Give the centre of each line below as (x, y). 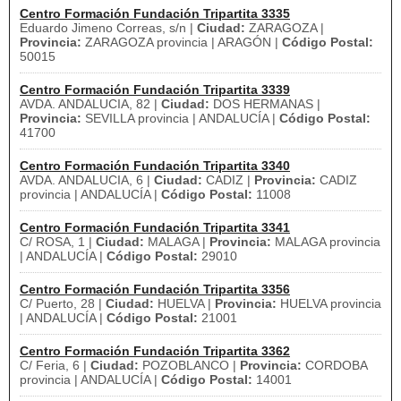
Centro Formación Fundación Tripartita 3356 (155, 289)
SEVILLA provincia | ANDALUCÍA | (180, 118)
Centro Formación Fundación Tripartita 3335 (155, 13)
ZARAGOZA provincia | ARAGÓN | (182, 42)
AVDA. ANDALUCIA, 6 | (87, 180)
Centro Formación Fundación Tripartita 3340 (155, 166)
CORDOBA (335, 365)
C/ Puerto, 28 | (63, 303)
